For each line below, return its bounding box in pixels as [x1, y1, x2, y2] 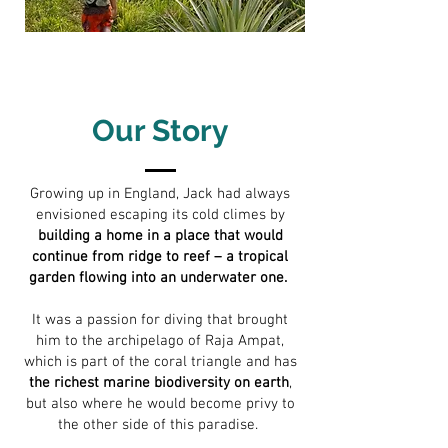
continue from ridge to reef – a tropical [32, 248, 288, 266]
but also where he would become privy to [25, 395, 295, 413]
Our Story [91, 113, 229, 148]
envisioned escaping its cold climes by [35, 206, 285, 224]
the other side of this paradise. [58, 416, 262, 434]
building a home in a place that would [37, 227, 283, 245]
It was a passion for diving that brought [32, 311, 288, 329]
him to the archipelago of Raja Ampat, [36, 332, 284, 350]
